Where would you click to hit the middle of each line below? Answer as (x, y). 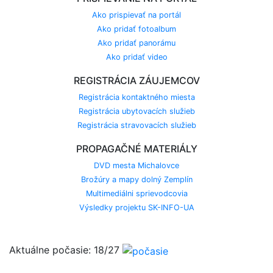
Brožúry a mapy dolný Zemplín (136, 180)
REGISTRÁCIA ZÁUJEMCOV (136, 81)
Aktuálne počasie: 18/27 (66, 250)
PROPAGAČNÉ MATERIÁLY (136, 149)
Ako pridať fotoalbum (136, 29)
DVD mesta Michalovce (136, 166)
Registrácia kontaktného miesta (136, 97)
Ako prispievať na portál (136, 15)
